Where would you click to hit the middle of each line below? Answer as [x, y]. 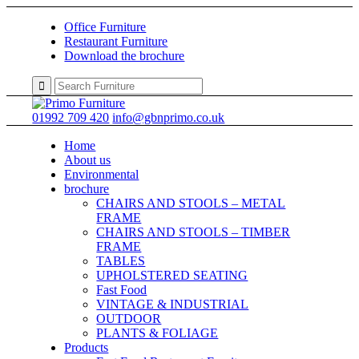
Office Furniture [105, 27]
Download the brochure [125, 56]
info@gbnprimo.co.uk [169, 117]
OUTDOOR [129, 319]
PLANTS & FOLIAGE [157, 333]
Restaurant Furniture [116, 41]
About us [88, 160]
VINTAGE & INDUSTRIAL [173, 304]
